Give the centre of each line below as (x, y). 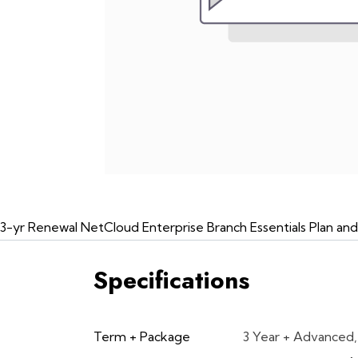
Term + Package (142, 336)
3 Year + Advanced (298, 336)
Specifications (171, 280)
